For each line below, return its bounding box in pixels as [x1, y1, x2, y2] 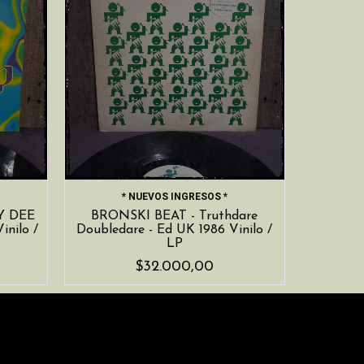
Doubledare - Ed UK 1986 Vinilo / [76, 223, 273, 236]
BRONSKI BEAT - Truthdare [91, 209, 258, 223]
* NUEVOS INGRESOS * [121, 190, 227, 202]
